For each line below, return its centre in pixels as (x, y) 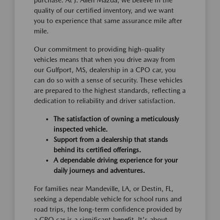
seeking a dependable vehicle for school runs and (108, 199)
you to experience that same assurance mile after (108, 21)
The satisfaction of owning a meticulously (116, 119)
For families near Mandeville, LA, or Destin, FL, (104, 189)
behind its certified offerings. (97, 150)
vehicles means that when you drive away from (104, 60)
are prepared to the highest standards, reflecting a (110, 91)
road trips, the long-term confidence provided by (108, 209)
